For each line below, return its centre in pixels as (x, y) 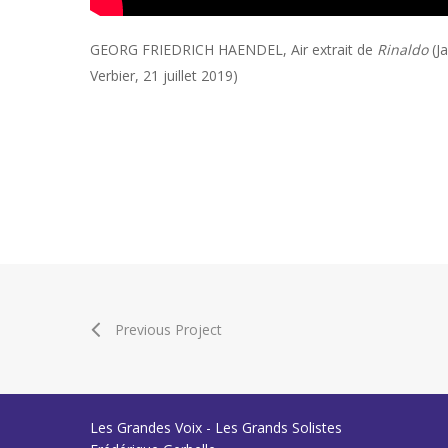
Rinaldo (403, 49)
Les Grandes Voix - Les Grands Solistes (216, 428)
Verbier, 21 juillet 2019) (164, 75)
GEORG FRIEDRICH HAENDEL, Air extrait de (234, 49)
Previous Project (168, 330)
